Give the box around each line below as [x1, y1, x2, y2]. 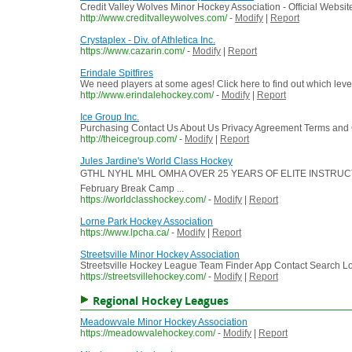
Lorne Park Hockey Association [80, 216, 213, 228]
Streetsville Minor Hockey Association [80, 249, 240, 261]
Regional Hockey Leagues [92, 293, 229, 309]
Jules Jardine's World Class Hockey [80, 156, 233, 167]
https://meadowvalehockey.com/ [80, 328, 215, 339]
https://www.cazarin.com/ [80, 46, 185, 57]
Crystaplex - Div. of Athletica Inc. [80, 35, 215, 46]
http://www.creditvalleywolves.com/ [80, 13, 227, 24]
